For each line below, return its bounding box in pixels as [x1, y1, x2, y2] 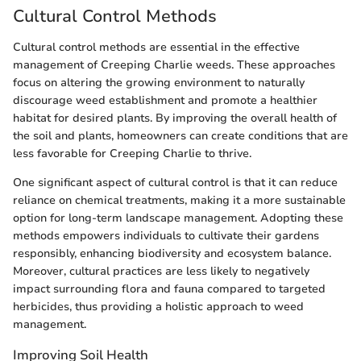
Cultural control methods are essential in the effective [13, 39, 300, 55]
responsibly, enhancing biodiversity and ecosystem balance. [13, 245, 331, 261]
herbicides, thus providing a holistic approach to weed [13, 298, 304, 314]
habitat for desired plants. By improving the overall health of [13, 110, 337, 126]
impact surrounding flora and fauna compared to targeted [13, 280, 326, 297]
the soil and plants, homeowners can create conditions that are [13, 127, 348, 143]
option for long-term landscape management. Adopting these [13, 210, 343, 226]
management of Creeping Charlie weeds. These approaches [13, 56, 335, 73]
